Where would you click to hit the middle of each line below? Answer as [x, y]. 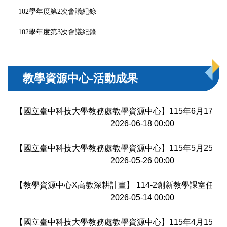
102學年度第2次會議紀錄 [58, 11]
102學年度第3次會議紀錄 [58, 32]
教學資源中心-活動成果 [80, 78]
